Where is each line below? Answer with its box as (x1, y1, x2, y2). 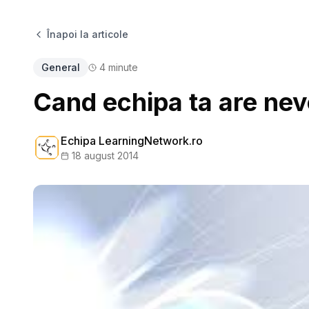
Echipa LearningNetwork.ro (61, 134, 203, 148)
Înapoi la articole (47, 28, 128, 40)
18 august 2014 (72, 150, 139, 161)
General (41, 61, 80, 73)
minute (106, 61, 138, 73)
